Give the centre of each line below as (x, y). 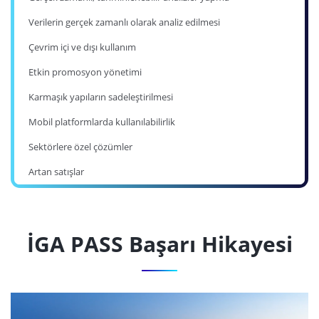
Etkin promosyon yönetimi (85, 72)
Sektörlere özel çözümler (80, 147)
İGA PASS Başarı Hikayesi (159, 244)
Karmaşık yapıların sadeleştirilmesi (101, 97)
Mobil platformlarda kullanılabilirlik (102, 122)
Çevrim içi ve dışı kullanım (82, 47)
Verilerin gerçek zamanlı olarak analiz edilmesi (124, 22)
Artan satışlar (56, 172)
